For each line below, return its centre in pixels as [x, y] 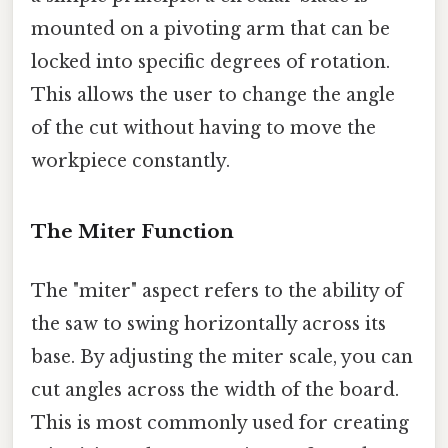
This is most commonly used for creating [220, 423]
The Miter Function [132, 232]
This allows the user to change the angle [213, 95]
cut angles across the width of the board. [215, 390]
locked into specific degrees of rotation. [210, 62]
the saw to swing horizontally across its [208, 324]
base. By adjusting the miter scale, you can [222, 357]
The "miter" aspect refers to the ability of [217, 291]
